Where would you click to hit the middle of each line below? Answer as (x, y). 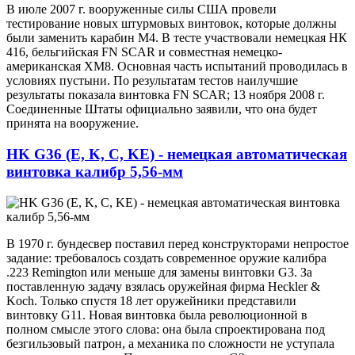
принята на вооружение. (73, 124)
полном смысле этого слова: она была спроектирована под (166, 329)
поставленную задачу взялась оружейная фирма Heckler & (163, 286)
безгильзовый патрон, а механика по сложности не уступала (170, 343)
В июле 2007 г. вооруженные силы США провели (141, 10)
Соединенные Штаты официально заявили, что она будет (162, 109)
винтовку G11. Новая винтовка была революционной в (157, 315)
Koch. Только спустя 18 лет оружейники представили (151, 300)
